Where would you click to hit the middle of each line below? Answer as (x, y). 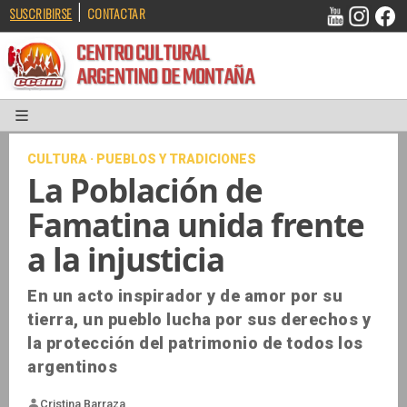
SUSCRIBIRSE (41, 13)
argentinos (72, 367)
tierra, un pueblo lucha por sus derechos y (199, 320)
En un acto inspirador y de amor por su (185, 296)
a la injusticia (126, 260)
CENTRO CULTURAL (158, 60)
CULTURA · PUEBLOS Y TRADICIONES (142, 159)
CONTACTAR (116, 13)
